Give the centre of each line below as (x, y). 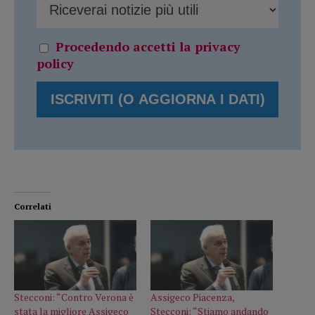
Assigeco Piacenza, (192, 297)
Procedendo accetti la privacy (148, 47)
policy (55, 64)
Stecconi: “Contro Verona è (74, 297)
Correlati (33, 207)
